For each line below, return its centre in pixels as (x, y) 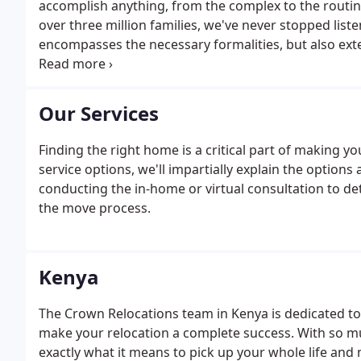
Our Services (99, 113)
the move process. (95, 208)
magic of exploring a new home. (137, 64)
